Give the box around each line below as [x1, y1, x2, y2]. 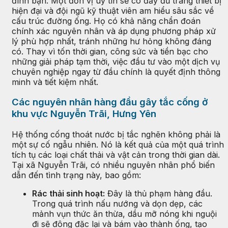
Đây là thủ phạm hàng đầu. [105, 188, 212, 199]
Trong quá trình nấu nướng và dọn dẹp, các [32, 198, 203, 209]
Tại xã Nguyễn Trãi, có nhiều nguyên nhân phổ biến [12, 160, 215, 170]
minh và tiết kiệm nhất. [12, 76, 98, 87]
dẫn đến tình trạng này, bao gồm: [12, 170, 141, 181]
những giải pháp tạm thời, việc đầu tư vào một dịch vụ [12, 56, 220, 67]
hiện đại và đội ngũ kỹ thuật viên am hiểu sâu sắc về [12, 5, 214, 16]
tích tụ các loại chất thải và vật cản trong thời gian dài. [12, 150, 220, 160]
